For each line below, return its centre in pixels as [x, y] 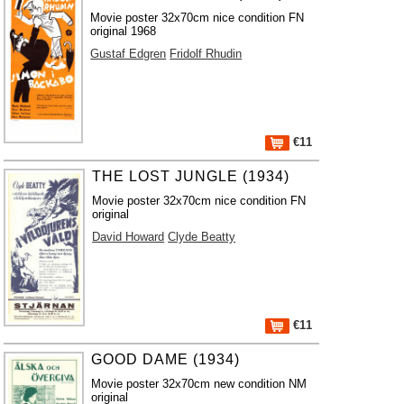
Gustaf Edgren [129, 54]
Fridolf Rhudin [206, 54]
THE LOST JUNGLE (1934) [191, 176]
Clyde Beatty [202, 237]
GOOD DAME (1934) [166, 359]
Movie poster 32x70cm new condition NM [199, 384]
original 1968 [124, 31]
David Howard [129, 237]
